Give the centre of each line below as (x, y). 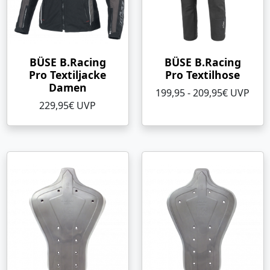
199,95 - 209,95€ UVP (202, 93)
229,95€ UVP (67, 106)
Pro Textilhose (202, 75)
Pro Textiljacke (67, 75)
